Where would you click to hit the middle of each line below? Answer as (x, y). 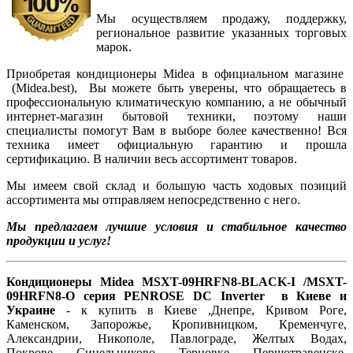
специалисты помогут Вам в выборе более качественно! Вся (176, 131)
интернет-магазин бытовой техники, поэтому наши (176, 117)
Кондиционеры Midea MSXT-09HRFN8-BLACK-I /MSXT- (176, 282)
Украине (36, 310)
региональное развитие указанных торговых (221, 33)
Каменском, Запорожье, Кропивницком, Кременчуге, (176, 325)
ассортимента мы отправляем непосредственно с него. (153, 200)
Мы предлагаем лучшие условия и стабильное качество (176, 227)
